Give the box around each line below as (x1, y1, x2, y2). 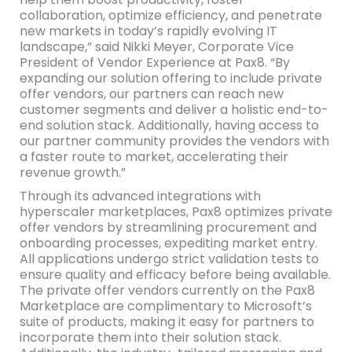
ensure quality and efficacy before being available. (19, 266, 331, 284)
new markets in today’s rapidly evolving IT (19, 22, 277, 40)
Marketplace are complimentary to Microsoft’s (19, 297, 312, 315)
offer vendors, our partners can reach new (19, 85, 284, 103)
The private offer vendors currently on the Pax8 (19, 281, 315, 299)
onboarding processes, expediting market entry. (19, 234, 317, 252)
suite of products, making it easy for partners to (19, 313, 314, 331)
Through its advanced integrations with (19, 187, 261, 205)
